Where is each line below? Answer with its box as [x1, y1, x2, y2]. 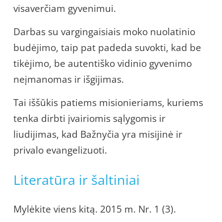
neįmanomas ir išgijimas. [13, 72, 124, 86]
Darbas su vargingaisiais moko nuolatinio [13, 25, 195, 38]
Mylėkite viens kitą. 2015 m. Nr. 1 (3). [13, 202, 176, 216]
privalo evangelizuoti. [13, 143, 107, 157]
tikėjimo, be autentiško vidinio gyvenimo [13, 56, 192, 70]
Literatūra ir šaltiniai [13, 170, 140, 189]
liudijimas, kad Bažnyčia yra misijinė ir [13, 127, 182, 141]
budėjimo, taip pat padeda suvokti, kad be [13, 41, 201, 54]
